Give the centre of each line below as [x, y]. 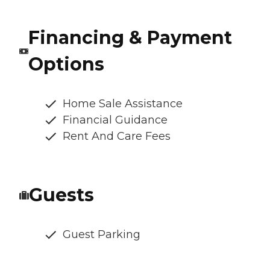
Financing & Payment [130, 37]
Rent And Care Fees [117, 136]
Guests [61, 195]
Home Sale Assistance [123, 103]
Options [66, 64]
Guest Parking [102, 234]
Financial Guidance [115, 120]
